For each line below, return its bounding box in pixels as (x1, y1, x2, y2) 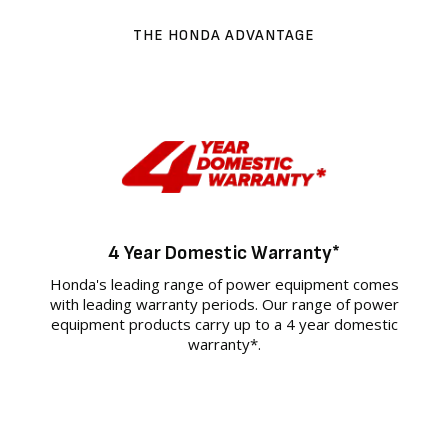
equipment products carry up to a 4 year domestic (50, 314, 398, 335)
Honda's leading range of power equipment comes (49, 274, 399, 295)
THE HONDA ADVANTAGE (133, 26, 315, 46)
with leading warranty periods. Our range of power (49, 294, 399, 315)
